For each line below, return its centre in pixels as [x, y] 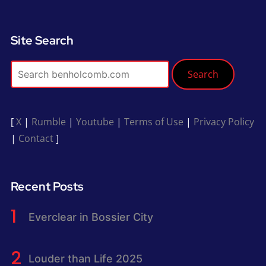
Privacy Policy [224, 122]
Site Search [42, 41]
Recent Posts [47, 187]
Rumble [48, 122]
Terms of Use [153, 122]
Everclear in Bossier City [91, 217]
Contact [36, 139]
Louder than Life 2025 [85, 258]
